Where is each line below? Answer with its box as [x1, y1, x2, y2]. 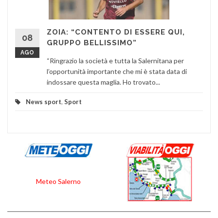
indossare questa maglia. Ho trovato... [47, 77, 160, 86]
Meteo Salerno [36, 177, 81, 185]
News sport [26, 97, 61, 106]
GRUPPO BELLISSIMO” [47, 38, 137, 47]
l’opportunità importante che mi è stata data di [47, 67, 187, 75]
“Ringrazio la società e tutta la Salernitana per [47, 56, 184, 65]
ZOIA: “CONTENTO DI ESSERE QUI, [47, 27, 185, 36]
